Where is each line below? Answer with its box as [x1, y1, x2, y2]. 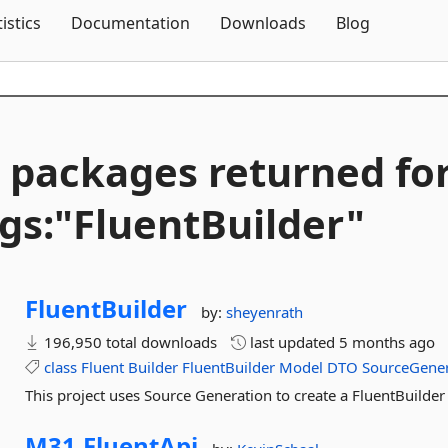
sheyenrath [226, 302, 304, 322]
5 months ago [339, 332, 436, 352]
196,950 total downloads [40, 332, 218, 352]
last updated [246, 332, 340, 352]
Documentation [71, 12, 190, 34]
